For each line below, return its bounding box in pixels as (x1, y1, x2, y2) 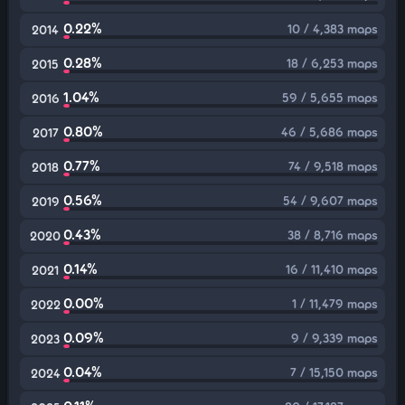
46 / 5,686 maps (281, 124, 378, 139)
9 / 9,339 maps (291, 330, 378, 345)
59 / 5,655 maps (282, 89, 378, 105)
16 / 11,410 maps (286, 261, 378, 277)
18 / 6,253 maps (287, 55, 378, 71)
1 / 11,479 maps (292, 296, 378, 311)
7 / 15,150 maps (290, 364, 378, 380)
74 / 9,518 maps (288, 158, 378, 174)
